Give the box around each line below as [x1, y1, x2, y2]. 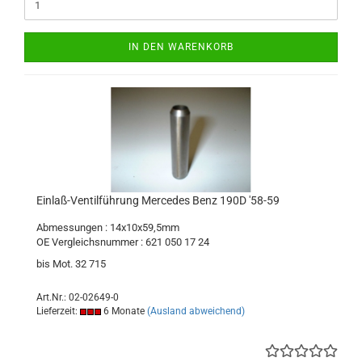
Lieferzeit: [36, 305, 80, 317]
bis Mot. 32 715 [36, 258, 106, 270]
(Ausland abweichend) [147, 305, 245, 317]
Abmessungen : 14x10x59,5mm [36, 221, 179, 234]
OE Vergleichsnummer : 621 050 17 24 [36, 236, 209, 248]
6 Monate [101, 305, 145, 317]
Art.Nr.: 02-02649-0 [36, 292, 119, 303]
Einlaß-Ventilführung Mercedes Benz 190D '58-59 [36, 194, 280, 207]
